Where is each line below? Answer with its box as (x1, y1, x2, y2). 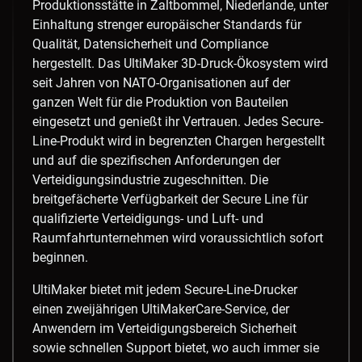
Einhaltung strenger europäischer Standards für (32, 17, 301, 33)
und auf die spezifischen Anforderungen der (32, 153, 280, 169)
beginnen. (32, 250, 88, 266)
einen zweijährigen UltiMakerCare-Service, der (32, 301, 289, 318)
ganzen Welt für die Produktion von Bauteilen (32, 95, 288, 111)
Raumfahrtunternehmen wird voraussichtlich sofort (32, 230, 323, 246)
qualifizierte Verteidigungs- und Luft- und (32, 211, 263, 227)
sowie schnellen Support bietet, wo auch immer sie (32, 340, 319, 356)
